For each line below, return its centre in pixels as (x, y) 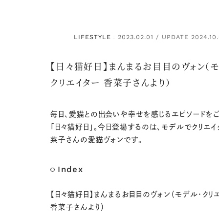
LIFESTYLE (92, 37)
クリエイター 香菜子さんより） (111, 82)
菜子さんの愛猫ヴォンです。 (97, 140)
